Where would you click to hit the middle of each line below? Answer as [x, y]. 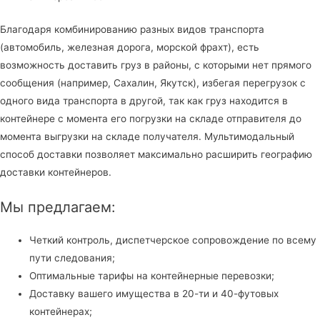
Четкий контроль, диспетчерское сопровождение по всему [173, 240]
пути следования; [72, 257]
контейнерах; [61, 311]
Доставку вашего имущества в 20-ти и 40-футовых [154, 293]
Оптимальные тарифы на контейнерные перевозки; [152, 275]
